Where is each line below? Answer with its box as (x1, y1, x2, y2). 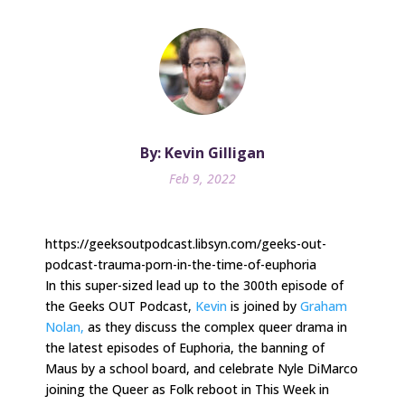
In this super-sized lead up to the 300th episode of (45, 276, 344, 294)
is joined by (227, 297, 300, 315)
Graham (300, 297, 347, 315)
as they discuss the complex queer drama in (84, 317, 347, 335)
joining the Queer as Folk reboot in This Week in (45, 380, 329, 398)
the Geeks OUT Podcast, (45, 297, 195, 315)
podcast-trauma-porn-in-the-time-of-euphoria (45, 255, 316, 273)
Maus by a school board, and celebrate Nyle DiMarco (45, 359, 358, 377)
